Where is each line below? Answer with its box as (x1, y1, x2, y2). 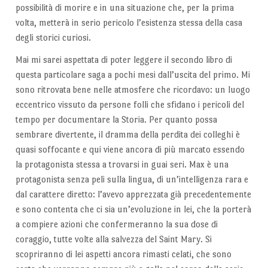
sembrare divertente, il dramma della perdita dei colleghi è (15, 129, 240, 140)
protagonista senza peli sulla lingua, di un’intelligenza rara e (15, 174, 248, 185)
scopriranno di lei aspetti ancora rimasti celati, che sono (15, 249, 232, 260)
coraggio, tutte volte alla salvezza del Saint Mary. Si (15, 234, 212, 245)
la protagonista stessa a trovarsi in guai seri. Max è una (15, 159, 229, 170)
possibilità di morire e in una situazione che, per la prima (15, 2, 234, 13)
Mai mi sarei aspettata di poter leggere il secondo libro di (15, 54, 232, 65)
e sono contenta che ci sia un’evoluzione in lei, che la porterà (15, 204, 251, 215)
